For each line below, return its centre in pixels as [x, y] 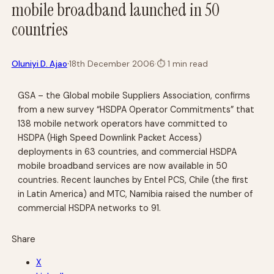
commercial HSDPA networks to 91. [90, 208]
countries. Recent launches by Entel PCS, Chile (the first [133, 180]
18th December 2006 [112, 64]
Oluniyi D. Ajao [39, 64]
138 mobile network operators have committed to [123, 123]
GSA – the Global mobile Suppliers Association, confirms [134, 95]
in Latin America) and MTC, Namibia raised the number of [135, 194]
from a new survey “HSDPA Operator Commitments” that [136, 109]
